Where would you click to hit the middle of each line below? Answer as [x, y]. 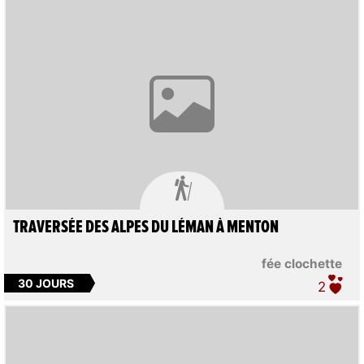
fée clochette [302, 264]
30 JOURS [45, 283]
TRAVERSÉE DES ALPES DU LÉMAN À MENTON [145, 228]
